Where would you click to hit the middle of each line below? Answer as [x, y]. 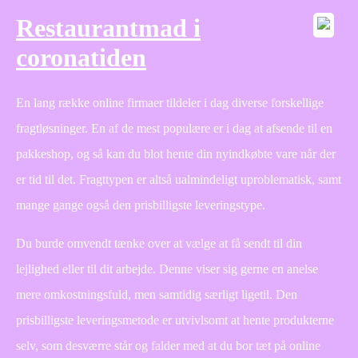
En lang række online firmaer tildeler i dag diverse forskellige [170, 102]
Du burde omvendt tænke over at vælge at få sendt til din [159, 243]
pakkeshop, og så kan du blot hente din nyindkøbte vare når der [176, 153]
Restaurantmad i [108, 28]
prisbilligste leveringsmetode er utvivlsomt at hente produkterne [175, 320]
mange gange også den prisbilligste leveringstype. [141, 205]
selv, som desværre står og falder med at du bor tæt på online [168, 345]
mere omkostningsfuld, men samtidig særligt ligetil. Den [157, 294]
